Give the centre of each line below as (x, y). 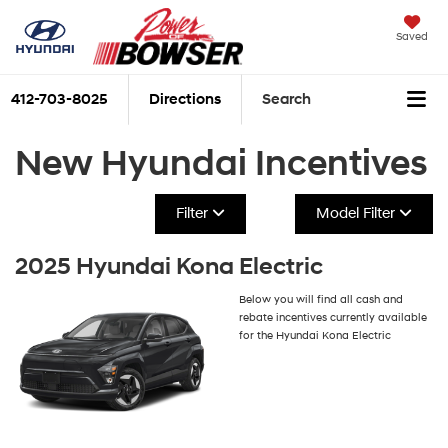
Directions (185, 100)
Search (286, 100)
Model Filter (357, 213)
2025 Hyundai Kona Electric (169, 266)
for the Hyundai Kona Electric (315, 335)
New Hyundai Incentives (221, 163)
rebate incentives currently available (333, 317)
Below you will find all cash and (321, 299)
